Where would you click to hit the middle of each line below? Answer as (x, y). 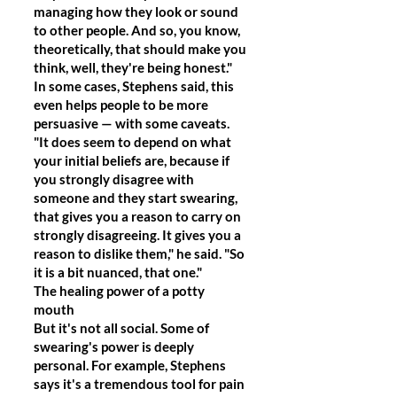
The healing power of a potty (119, 291)
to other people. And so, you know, (137, 30)
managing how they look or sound (136, 12)
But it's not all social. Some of (121, 328)
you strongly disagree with (114, 179)
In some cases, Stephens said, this (134, 86)
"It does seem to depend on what (132, 142)
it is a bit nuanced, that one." (118, 272)
